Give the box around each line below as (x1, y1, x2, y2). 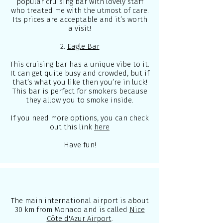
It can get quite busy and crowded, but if (10, 69, 149, 78)
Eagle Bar (67, 42, 100, 51)
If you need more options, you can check (10, 113, 149, 122)
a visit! (68, 24, 91, 33)
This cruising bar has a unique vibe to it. (10, 60, 149, 69)
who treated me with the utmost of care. (10, 6, 149, 15)
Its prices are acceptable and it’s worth (12, 15, 147, 24)
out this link (50, 122, 94, 131)
